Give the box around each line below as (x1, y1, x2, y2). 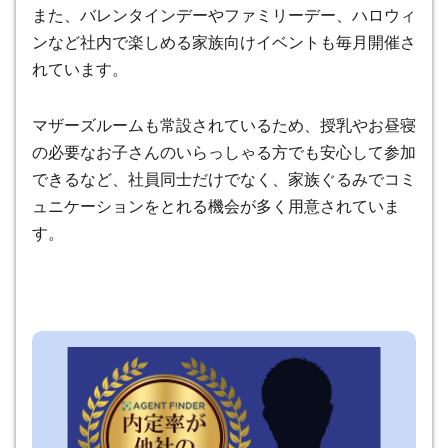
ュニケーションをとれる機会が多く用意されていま (32, 197, 400, 215)
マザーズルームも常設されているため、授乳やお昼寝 (32, 116, 416, 134)
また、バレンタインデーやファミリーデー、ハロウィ (32, 6, 416, 24)
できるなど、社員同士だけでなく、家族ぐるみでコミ (32, 170, 416, 188)
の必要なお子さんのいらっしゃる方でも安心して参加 (32, 143, 416, 161)
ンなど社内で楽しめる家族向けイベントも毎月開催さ (32, 33, 416, 51)
